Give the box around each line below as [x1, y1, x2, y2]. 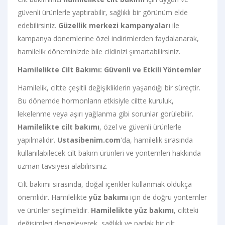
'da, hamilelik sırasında [121, 135, 193, 145]
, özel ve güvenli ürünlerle [99, 122, 181, 132]
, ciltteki [174, 205, 198, 215]
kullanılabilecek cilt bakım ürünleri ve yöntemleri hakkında [18, 148, 201, 158]
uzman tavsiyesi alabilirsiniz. [18, 161, 107, 171]
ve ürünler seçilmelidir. [18, 205, 91, 215]
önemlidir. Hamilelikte [18, 192, 89, 202]
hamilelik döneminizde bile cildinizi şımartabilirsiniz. [18, 46, 180, 56]
